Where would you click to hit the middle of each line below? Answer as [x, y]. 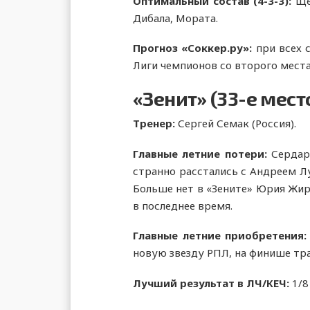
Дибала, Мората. [175, 18]
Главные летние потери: [202, 153]
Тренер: [155, 123]
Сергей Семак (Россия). [237, 123]
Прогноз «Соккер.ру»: [193, 48]
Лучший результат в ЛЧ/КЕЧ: [212, 283]
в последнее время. [183, 205]
